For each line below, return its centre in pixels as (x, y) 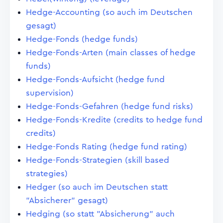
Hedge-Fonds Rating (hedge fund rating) (107, 147)
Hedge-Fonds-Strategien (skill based (98, 160)
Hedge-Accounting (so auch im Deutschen (109, 12)
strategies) (47, 173)
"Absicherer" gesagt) (67, 200)
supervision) (50, 93)
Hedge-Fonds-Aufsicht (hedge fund (95, 79)
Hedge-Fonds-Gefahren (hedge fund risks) (110, 106)
